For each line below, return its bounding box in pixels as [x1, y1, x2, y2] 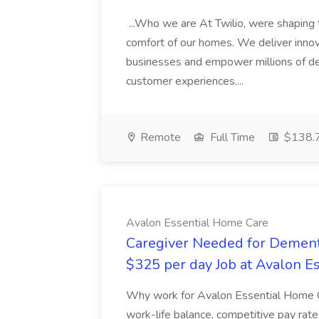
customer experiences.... [126, 73, 246, 89]
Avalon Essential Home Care [126, 215, 268, 231]
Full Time [207, 130, 255, 145]
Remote [137, 130, 181, 145]
